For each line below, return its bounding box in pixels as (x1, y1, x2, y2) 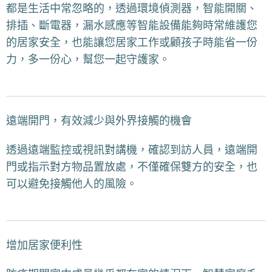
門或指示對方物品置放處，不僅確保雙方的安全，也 (6, 160, 257, 174)
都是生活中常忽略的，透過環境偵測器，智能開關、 (6, 2, 257, 16)
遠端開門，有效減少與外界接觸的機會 (6, 114, 192, 128)
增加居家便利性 (6, 239, 83, 253)
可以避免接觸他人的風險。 (6, 177, 137, 191)
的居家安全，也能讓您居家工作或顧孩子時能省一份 (6, 36, 257, 50)
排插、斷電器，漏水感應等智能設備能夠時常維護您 (6, 19, 257, 33)
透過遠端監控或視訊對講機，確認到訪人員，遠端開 (6, 143, 257, 157)
